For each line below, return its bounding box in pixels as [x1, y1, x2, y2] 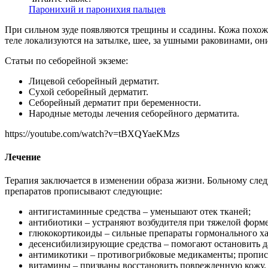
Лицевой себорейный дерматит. [29, 75, 159, 86]
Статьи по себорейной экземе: [5, 55, 128, 66]
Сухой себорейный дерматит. [29, 86, 148, 97]
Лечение [5, 152, 41, 163]
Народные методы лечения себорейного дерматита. [29, 108, 239, 118]
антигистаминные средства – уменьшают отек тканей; [29, 206, 251, 217]
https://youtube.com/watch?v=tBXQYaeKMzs [5, 128, 179, 139]
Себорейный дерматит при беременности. [29, 97, 201, 108]
